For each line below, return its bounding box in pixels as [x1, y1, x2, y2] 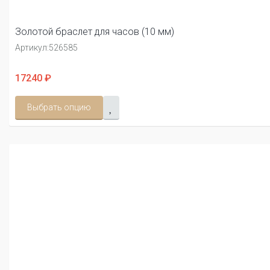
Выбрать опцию [27, 102, 91, 113]
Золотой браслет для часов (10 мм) [15, 26, 174, 38]
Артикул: [15, 43, 49, 53]
